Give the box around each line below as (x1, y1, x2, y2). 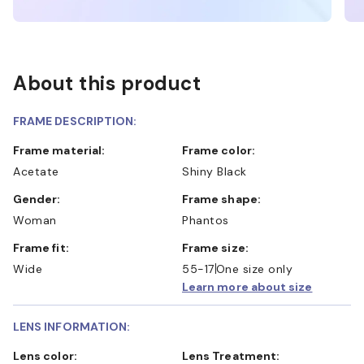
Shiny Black (182, 163, 247, 179)
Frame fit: (19, 240, 69, 255)
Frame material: (19, 142, 106, 158)
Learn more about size (182, 279, 313, 294)
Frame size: (188, 240, 249, 255)
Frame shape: (188, 191, 261, 206)
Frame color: (188, 142, 255, 158)
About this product (13, 70, 201, 96)
